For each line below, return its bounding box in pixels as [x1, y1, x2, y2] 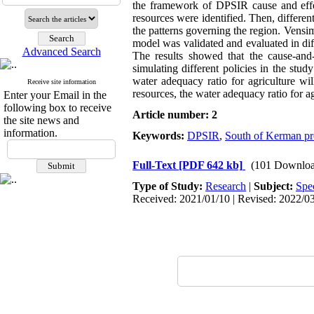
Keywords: [132, 130, 187, 142]
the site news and [4, 114, 79, 126]
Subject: [254, 180, 296, 192]
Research [205, 180, 246, 192]
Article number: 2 [132, 109, 217, 121]
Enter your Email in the [4, 89, 107, 101]
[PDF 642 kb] [179, 159, 243, 171]
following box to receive [4, 102, 111, 114]
